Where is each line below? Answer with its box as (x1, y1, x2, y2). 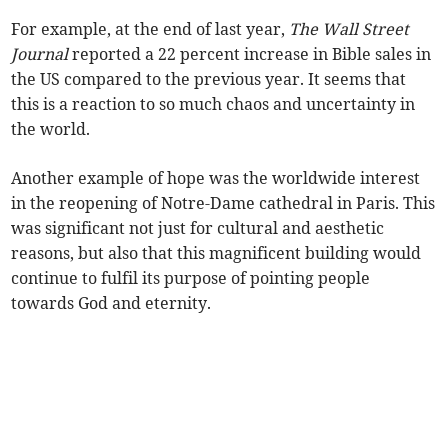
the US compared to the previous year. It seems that (11, 69, 407, 90)
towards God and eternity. (11, 293, 212, 314)
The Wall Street (289, 19, 410, 40)
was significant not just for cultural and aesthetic (11, 218, 385, 239)
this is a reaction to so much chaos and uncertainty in (11, 94, 416, 115)
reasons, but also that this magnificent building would (11, 243, 422, 264)
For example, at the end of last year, (11, 19, 290, 40)
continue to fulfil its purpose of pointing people (11, 268, 371, 289)
